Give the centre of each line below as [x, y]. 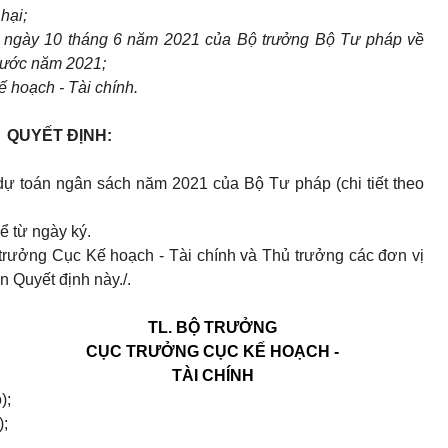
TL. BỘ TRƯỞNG [212, 328]
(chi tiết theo [380, 184]
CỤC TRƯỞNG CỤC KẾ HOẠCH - [212, 352]
